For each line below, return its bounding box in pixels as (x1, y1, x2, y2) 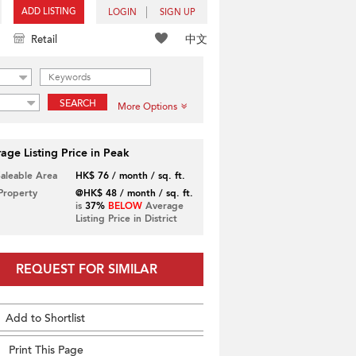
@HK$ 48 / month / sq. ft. (75, 187, 193, 199)
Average (141, 199, 184, 212)
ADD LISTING (21, 6, 76, 17)
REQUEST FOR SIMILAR (15, 261, 157, 278)
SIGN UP (160, 6, 195, 18)
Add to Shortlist (6, 311, 85, 326)
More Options (118, 100, 177, 113)
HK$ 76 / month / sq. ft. (75, 169, 185, 182)
